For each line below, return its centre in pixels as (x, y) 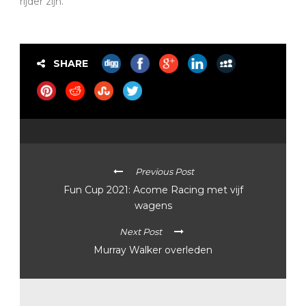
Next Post (140, 231)
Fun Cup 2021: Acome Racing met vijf (153, 190)
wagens (153, 205)
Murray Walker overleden (153, 250)
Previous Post (164, 171)
